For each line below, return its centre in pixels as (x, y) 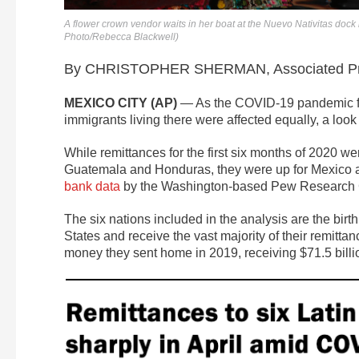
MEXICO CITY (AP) (121, 103)
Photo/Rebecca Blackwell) (121, 37)
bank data (92, 187)
